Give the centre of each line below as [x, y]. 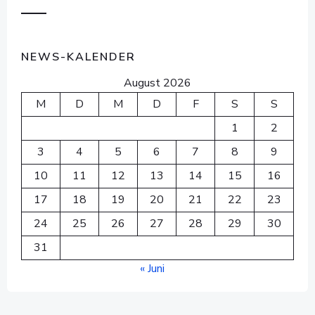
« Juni [152, 268]
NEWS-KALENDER [78, 57]
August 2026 [157, 83]
